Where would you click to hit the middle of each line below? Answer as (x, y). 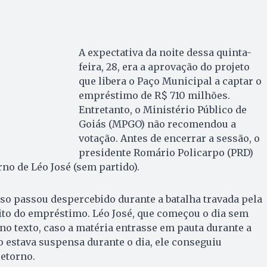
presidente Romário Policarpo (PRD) (166, 153)
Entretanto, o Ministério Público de (162, 110)
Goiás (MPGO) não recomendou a (157, 124)
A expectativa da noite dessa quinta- (165, 53)
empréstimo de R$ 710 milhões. (154, 96)
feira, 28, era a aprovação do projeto (164, 67)
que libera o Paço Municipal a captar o (170, 81)
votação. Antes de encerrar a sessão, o (169, 139)
